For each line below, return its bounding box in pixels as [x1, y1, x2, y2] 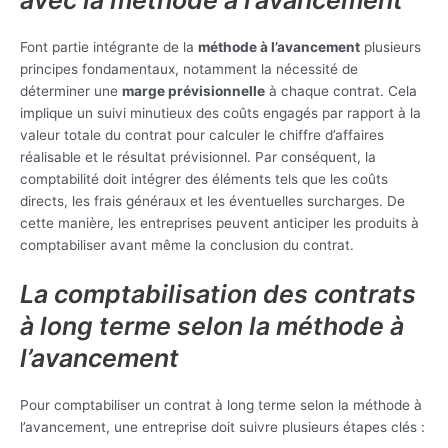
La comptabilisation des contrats [20, 278, 416, 309]
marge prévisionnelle [122, 82, 265, 99]
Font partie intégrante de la [20, 38, 198, 55]
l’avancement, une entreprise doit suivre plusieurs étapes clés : [20, 418, 425, 435]
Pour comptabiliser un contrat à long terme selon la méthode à [20, 396, 422, 413]
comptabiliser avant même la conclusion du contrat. [20, 236, 354, 253]
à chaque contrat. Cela [265, 82, 417, 99]
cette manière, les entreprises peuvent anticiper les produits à [20, 214, 419, 231]
